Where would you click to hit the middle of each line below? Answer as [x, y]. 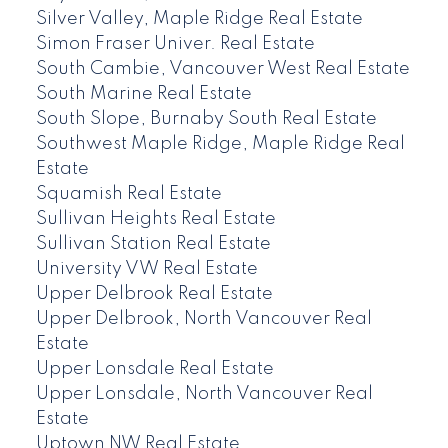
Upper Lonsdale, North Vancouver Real [204, 394]
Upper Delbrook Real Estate [154, 294]
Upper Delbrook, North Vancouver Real [203, 319]
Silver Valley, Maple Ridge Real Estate [199, 19]
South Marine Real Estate [143, 94]
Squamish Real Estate [128, 194]
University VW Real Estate [146, 269]
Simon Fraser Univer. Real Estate [175, 44]
